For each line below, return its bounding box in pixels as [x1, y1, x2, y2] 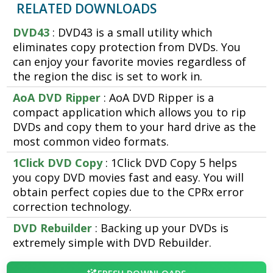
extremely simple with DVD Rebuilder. [13, 235, 212, 250]
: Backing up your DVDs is [92, 221, 229, 236]
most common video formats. [13, 134, 169, 149]
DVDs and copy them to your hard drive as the [13, 119, 257, 135]
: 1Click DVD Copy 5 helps [102, 155, 238, 171]
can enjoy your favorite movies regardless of [13, 54, 247, 69]
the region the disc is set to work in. [13, 69, 203, 84]
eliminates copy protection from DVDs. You [13, 40, 241, 55]
